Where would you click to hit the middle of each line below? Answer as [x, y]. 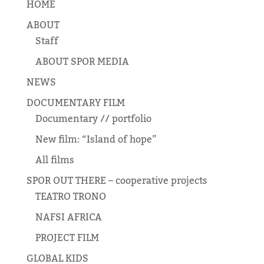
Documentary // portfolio [93, 119]
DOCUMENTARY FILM [75, 103]
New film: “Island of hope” [96, 140]
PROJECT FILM [67, 238]
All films [55, 161]
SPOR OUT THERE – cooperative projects [117, 181]
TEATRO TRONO [70, 197]
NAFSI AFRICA [68, 218]
